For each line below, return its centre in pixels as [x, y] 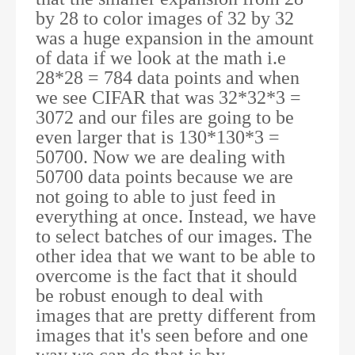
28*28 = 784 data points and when [168, 77]
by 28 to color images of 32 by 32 [165, 18]
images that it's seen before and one [172, 335]
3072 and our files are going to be [165, 117]
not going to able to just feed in [156, 196]
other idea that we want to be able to [176, 256]
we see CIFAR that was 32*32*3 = [168, 97]
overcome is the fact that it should [166, 275]
